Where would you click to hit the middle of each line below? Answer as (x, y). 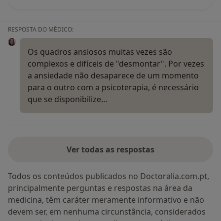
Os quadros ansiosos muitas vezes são (100, 52)
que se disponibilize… (68, 99)
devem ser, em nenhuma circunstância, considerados (107, 212)
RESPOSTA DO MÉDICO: (41, 30)
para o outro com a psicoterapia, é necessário (113, 88)
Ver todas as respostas (110, 150)
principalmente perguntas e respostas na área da (100, 188)
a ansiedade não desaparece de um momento (113, 76)
